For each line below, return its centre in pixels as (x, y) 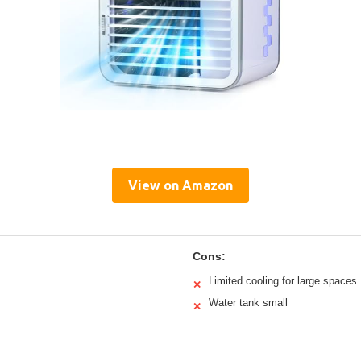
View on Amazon (180, 185)
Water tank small (248, 302)
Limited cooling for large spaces (283, 280)
